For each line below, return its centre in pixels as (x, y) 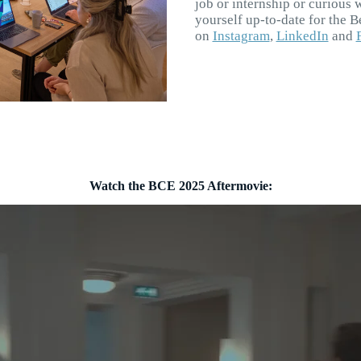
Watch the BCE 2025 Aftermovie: (180, 185)
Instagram (241, 35)
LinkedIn (302, 35)
